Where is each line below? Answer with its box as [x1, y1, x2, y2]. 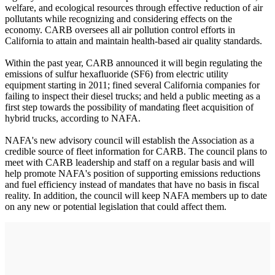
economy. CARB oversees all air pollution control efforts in [5, 25, 235, 36]
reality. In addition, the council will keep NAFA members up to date [5, 190, 267, 201]
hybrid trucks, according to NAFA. [5, 113, 141, 124]
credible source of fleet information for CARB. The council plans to [5, 146, 267, 157]
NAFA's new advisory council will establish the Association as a [5, 135, 254, 146]
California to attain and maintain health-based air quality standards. [5, 36, 262, 47]
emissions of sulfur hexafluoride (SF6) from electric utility [5, 69, 228, 80]
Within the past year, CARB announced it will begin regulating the [5, 58, 262, 69]
